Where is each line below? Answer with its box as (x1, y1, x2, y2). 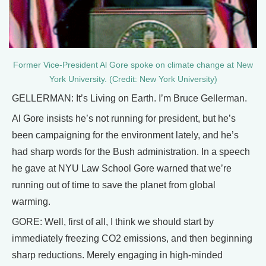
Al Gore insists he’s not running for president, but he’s (12, 113, 236, 124)
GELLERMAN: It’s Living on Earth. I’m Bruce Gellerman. (12, 93, 247, 104)
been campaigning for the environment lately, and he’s (12, 130, 239, 141)
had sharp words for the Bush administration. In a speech (12, 147, 250, 157)
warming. (12, 197, 50, 207)
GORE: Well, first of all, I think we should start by (12, 217, 214, 227)
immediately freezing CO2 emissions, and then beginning (12, 233, 252, 244)
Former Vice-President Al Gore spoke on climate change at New (13, 61, 253, 70)
